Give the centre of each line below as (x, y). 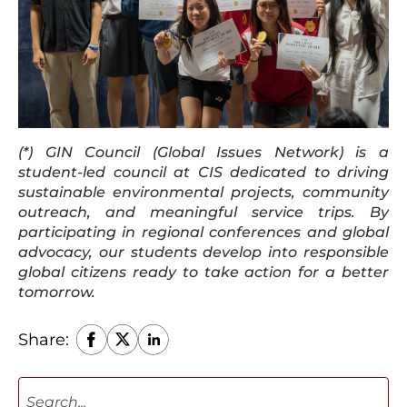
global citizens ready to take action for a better (203, 272)
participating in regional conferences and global (203, 232)
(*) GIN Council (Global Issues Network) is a (203, 152)
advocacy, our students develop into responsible (203, 252)
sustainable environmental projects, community (203, 192)
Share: (44, 339)
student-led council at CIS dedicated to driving (203, 172)
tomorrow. (57, 292)
